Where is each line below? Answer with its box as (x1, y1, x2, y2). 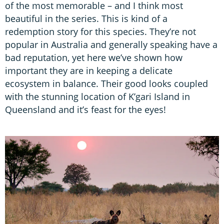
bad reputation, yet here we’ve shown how (5, 51, 182, 64)
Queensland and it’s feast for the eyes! (5, 103, 166, 116)
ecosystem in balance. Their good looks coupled (5, 77, 208, 90)
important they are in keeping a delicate (5, 64, 172, 77)
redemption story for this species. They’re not (5, 25, 196, 38)
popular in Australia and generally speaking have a (5, 38, 217, 51)
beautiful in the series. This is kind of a (5, 12, 167, 25)
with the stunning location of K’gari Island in (5, 90, 190, 103)
